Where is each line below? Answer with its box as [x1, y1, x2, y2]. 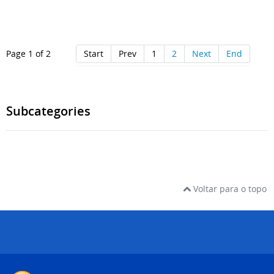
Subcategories [6, 103, 91, 120]
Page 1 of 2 [6, 48, 51, 60]
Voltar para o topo [191, 183, 267, 194]
